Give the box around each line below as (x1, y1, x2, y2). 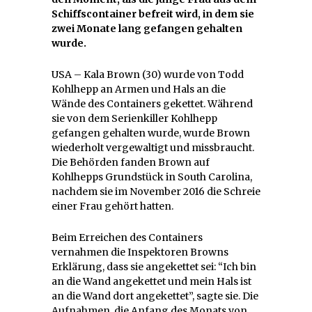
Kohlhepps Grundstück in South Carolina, (52, 170, 252, 183)
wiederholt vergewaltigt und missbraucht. (52, 141, 254, 154)
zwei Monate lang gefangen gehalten (52, 22, 242, 35)
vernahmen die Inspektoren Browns (52, 245, 228, 258)
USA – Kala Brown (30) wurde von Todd (52, 68, 244, 81)
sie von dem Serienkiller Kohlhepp (52, 111, 217, 125)
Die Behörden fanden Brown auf (52, 155, 210, 169)
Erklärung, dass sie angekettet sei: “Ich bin (52, 260, 256, 273)
